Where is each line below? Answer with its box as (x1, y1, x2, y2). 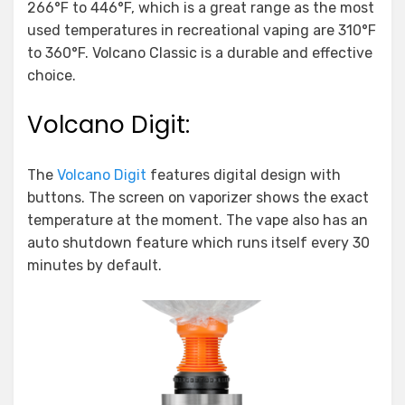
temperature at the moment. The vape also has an (27, 212, 368, 230)
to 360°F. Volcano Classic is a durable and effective (27, 44, 372, 62)
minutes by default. (27, 257, 162, 275)
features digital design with (146, 166, 341, 184)
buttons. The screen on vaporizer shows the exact (27, 189, 369, 207)
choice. (27, 67, 76, 85)
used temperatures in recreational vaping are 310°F (27, 22, 376, 40)
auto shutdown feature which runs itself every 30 (27, 234, 370, 252)
